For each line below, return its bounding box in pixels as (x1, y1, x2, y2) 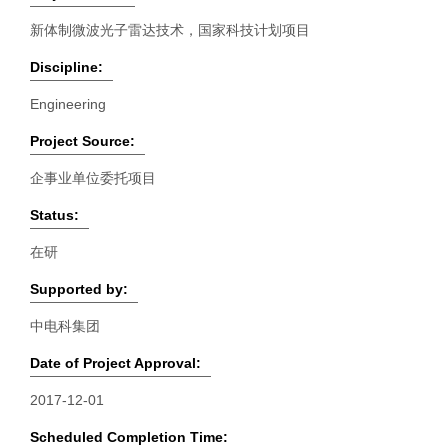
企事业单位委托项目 (30, 170, 156, 186)
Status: (30, 207, 79, 223)
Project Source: (30, 133, 135, 149)
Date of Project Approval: (30, 355, 201, 371)
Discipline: (30, 59, 103, 75)
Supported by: (30, 281, 128, 297)
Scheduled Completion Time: (30, 429, 228, 445)
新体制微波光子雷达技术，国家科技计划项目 (30, 22, 310, 38)
